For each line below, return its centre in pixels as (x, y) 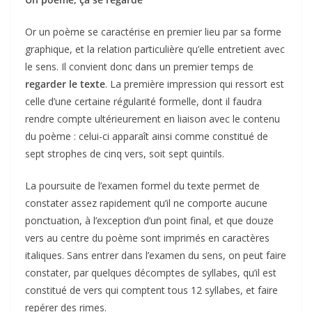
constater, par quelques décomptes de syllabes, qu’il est (151, 272)
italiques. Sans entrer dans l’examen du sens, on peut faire (156, 255)
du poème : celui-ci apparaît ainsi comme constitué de (147, 136)
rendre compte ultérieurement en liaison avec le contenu (153, 118)
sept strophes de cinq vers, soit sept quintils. (125, 153)
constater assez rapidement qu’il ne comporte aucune (146, 203)
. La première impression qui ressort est (195, 84)
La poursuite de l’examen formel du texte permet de (142, 185)
